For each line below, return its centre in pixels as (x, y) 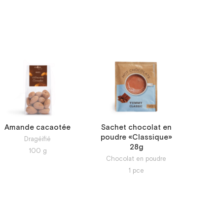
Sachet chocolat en (136, 127)
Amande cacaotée (37, 127)
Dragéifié (37, 139)
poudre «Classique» (136, 137)
